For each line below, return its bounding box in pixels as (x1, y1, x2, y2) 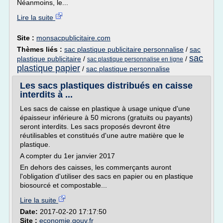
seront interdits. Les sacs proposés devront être (20, 122, 170, 130)
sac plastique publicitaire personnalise (64, 45, 184, 53)
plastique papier (17, 63, 80, 73)
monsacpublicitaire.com (36, 34, 111, 42)
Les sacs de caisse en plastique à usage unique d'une (20, 105, 190, 112)
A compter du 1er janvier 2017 (20, 152, 115, 160)
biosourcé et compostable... (20, 181, 107, 189)
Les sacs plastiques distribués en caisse (20, 81, 193, 91)
